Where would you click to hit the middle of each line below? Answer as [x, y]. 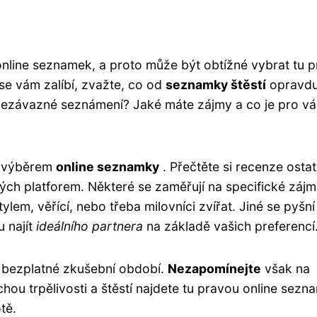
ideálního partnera [90, 226]
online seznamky [108, 166]
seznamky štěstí [216, 84]
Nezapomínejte [214, 268]
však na [286, 268]
